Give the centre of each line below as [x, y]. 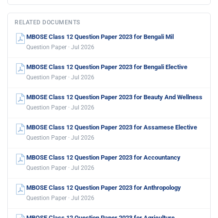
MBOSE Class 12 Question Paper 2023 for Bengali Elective [107, 67]
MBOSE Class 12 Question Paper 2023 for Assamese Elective [112, 127]
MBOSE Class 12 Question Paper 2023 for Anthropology [104, 187]
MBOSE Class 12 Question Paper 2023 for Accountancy [103, 157]
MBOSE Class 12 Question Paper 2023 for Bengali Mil [100, 36]
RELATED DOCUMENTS [47, 22]
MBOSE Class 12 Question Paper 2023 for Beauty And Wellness [114, 97]
